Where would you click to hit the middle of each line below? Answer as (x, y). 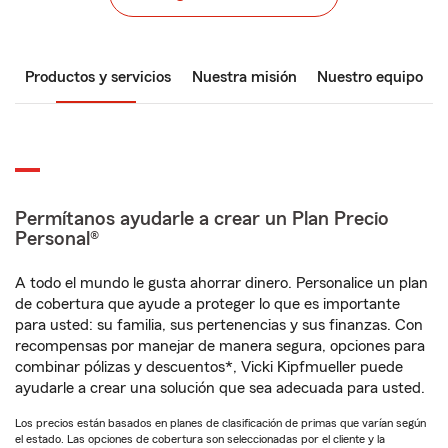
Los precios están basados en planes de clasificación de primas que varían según (220, 423)
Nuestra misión (244, 77)
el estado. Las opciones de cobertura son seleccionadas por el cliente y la (200, 439)
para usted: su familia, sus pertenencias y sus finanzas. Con (219, 325)
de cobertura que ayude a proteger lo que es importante (207, 304)
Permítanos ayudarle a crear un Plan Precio (202, 219)
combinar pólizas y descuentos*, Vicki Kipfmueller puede (209, 367)
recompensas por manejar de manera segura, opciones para (220, 346)
